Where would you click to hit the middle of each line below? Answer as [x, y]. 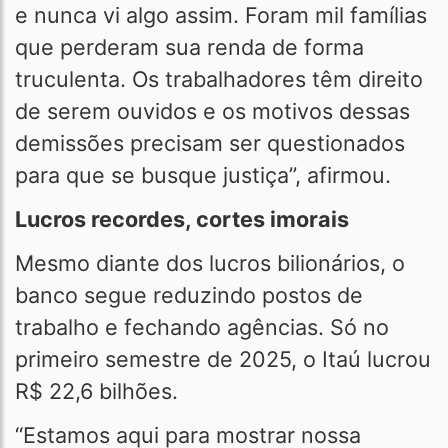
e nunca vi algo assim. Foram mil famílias [221, 15]
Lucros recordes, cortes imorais [182, 219]
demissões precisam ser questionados [210, 143]
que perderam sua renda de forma [189, 47]
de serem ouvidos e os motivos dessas [212, 111]
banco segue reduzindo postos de [189, 295]
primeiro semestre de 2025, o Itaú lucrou [223, 359]
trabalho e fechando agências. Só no [202, 327]
